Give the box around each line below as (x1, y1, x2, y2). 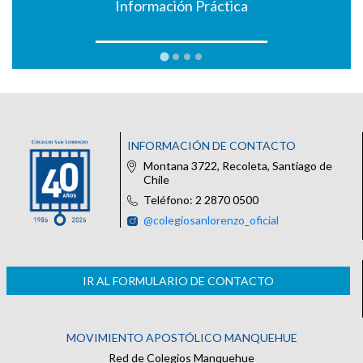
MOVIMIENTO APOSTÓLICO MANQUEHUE (66, 330, 297, 344)
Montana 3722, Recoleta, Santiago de (143, 158, 333, 173)
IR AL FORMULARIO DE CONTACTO (83, 273, 274, 288)
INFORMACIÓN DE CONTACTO (127, 138, 297, 152)
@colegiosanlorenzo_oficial (143, 212, 280, 227)
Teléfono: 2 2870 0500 (143, 192, 259, 207)
